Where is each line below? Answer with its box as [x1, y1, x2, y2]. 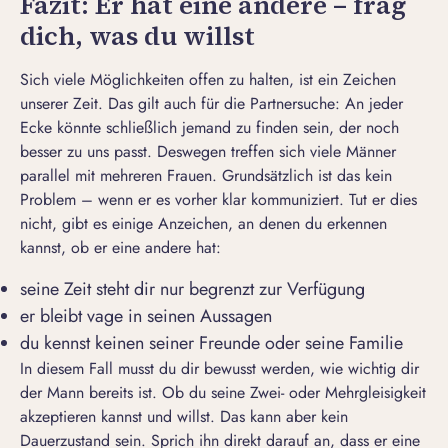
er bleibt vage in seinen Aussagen [20, 303, 272, 330]
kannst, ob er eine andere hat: [20, 236, 221, 260]
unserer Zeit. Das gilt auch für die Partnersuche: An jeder [20, 92, 403, 116]
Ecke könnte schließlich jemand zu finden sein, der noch [20, 116, 399, 140]
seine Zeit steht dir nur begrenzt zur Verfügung [20, 276, 365, 303]
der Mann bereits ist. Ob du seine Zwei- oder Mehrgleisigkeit [20, 381, 426, 405]
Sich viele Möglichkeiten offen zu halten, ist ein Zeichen [20, 68, 396, 92]
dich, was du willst [20, 18, 255, 55]
